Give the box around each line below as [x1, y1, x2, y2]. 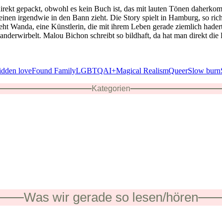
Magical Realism [115, 66, 168, 75]
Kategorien [92, 84, 130, 93]
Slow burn [187, 66, 221, 75]
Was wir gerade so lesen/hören [24, 190, 198, 205]
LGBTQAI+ [75, 66, 116, 75]
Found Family [31, 66, 76, 75]
